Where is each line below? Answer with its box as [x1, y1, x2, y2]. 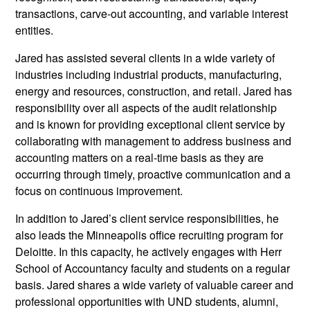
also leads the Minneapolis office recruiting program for [15, 227, 284, 244]
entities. [15, 22, 54, 39]
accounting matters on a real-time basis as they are [15, 149, 264, 166]
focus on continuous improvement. [15, 183, 183, 199]
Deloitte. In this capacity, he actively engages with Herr [15, 244, 282, 260]
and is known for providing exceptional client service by [15, 116, 286, 133]
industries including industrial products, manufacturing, [15, 66, 282, 83]
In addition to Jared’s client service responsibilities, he [15, 210, 280, 227]
